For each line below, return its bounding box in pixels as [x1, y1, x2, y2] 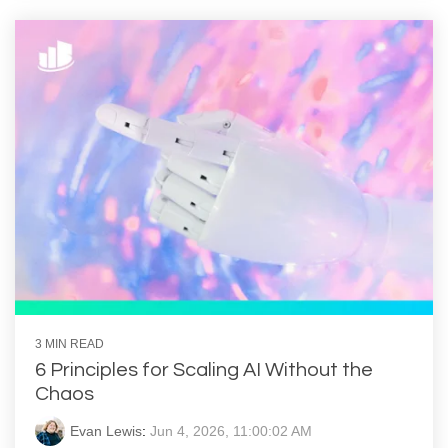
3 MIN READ [35, 337, 104, 352]
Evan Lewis [70, 423, 142, 440]
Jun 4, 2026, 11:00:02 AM [150, 423, 312, 440]
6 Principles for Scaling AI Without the [35, 360, 373, 381]
